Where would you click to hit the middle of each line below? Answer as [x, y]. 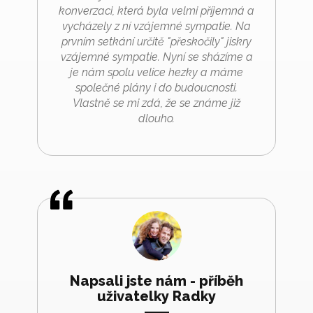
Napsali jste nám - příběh [156, 281]
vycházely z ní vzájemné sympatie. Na [156, 26]
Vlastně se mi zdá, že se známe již [156, 103]
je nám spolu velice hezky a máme [156, 72]
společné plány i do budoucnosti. [156, 87]
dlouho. [156, 118]
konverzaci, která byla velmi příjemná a [156, 10]
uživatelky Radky [156, 296]
